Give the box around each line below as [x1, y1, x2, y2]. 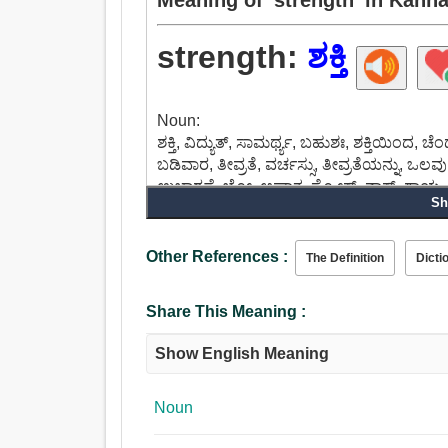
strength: [157, 39, 308, 76]
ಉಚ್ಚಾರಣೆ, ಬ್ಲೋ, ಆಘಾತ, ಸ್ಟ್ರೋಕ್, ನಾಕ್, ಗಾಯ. [157, 178, 445, 196]
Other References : [146, 248, 289, 266]
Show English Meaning [155, 345, 330, 363]
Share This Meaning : [146, 303, 307, 321]
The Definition [306, 251, 385, 266]
